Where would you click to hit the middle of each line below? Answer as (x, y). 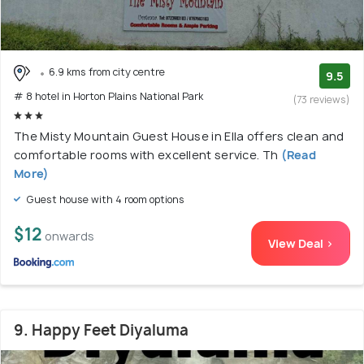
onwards (69, 236)
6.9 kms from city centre (107, 71)
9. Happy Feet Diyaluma (101, 330)
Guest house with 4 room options (104, 199)
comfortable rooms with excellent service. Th (146, 154)
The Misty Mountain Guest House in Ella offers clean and (179, 136)
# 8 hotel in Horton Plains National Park (108, 96)
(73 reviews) (322, 99)
